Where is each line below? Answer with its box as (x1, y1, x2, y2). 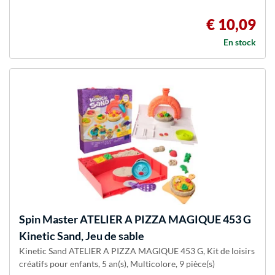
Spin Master (19, 212, 78, 227)
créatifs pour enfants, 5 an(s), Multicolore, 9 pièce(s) (19, 258, 215, 269)
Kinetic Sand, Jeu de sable (19, 229, 144, 243)
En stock (223, 37, 256, 48)
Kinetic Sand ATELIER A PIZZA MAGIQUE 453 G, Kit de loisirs (19, 246, 255, 257)
